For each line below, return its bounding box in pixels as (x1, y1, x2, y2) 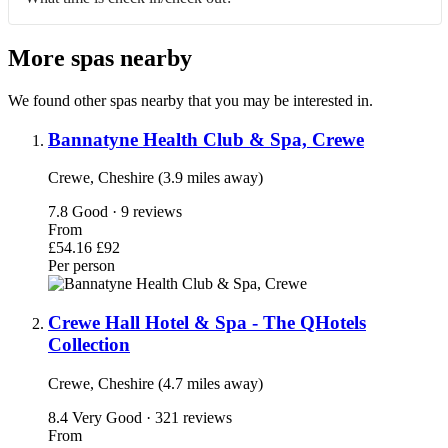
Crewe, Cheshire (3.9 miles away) (48, 169, 263, 187)
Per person (48, 257, 115, 275)
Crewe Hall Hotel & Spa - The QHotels (48, 311, 366, 333)
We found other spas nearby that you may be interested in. (8, 91, 373, 109)
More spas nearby (8, 44, 192, 71)
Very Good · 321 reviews (72, 408, 232, 426)
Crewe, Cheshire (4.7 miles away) (48, 374, 263, 392)
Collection (48, 333, 130, 355)
